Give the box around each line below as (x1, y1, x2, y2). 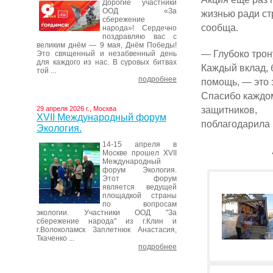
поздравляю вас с (102, 32, 177, 41)
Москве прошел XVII (102, 149, 177, 157)
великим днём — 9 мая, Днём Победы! (37, 41, 177, 49)
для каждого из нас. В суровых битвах (37, 58, 177, 66)
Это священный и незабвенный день (37, 49, 177, 58)
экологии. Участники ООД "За (37, 208, 177, 217)
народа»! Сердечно (102, 24, 177, 32)
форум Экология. (102, 166, 177, 174)
